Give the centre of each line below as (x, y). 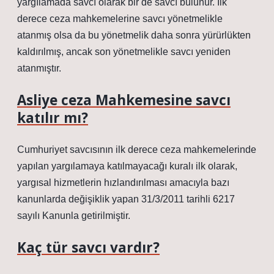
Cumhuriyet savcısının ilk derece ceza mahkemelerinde (137, 150)
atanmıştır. (39, 68)
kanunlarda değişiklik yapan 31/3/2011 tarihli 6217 (126, 199)
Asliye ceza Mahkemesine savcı (124, 100)
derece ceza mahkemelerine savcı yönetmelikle (120, 19)
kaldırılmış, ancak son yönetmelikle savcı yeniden (124, 52)
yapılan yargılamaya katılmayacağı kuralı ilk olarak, (127, 166)
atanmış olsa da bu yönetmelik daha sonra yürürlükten (134, 35)
